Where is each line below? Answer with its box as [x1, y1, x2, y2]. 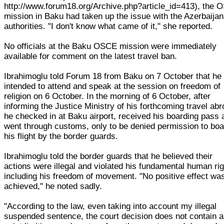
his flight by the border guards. [4, 131, 118, 141]
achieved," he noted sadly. [4, 181, 102, 191]
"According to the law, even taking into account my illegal [4, 201, 217, 211]
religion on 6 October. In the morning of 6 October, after [4, 91, 211, 101]
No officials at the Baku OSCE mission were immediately [4, 41, 217, 51]
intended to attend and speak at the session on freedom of [4, 81, 221, 91]
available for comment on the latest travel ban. [4, 51, 177, 61]
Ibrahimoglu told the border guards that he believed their [4, 151, 213, 161]
